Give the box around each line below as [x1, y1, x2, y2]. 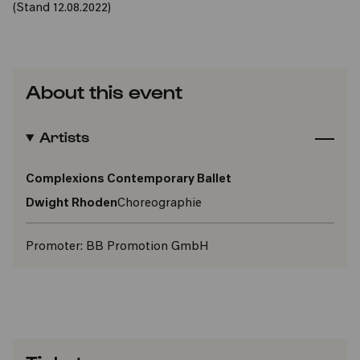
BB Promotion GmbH [83, 241, 208, 253]
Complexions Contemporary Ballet [26, 174, 231, 186]
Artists [39, 128, 89, 145]
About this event [26, 80, 182, 102]
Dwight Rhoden [26, 198, 117, 210]
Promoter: [26, 241, 83, 253]
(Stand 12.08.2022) [13, 2, 111, 14]
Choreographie [117, 198, 202, 210]
